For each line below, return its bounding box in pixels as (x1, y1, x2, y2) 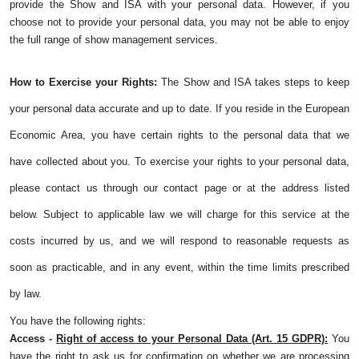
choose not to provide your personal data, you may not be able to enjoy (10, 16, 349, 29)
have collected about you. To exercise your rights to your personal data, (10, 155, 349, 168)
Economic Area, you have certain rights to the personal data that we (10, 129, 349, 142)
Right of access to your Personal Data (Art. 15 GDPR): (56, 333, 328, 345)
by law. (10, 288, 42, 301)
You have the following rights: (10, 315, 146, 328)
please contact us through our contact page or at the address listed (10, 182, 349, 195)
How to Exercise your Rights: (10, 76, 158, 89)
